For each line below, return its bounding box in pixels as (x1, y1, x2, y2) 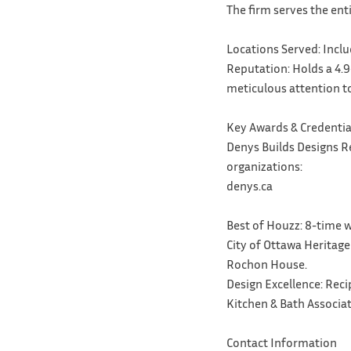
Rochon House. (226, 255, 307, 272)
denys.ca (226, 177, 273, 194)
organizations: (226, 157, 302, 174)
